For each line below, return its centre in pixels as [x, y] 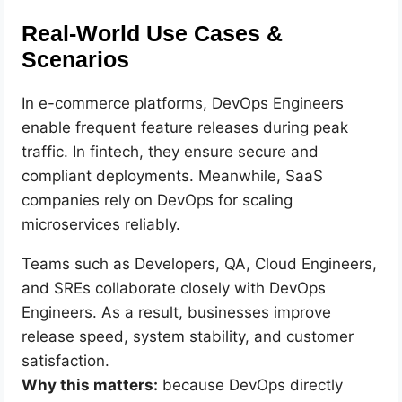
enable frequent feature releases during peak [185, 127]
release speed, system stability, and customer [188, 336]
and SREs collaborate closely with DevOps [174, 288]
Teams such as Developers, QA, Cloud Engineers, [200, 263]
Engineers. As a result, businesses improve [177, 312]
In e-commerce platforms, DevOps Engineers [183, 103]
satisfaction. [66, 360]
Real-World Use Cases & [153, 34]
